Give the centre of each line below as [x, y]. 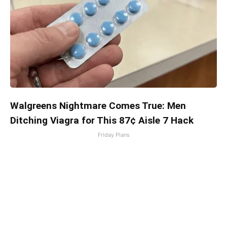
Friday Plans [113, 135]
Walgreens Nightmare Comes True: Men [98, 106]
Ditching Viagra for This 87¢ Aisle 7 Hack [102, 120]
